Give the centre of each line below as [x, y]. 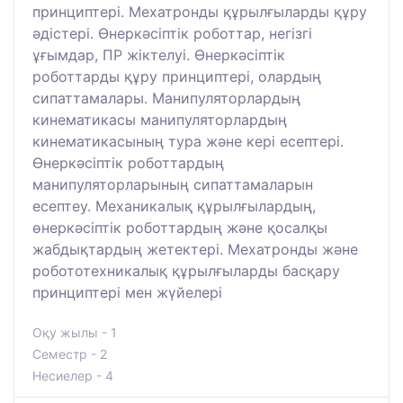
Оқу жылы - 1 [75, 333]
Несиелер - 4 [73, 376]
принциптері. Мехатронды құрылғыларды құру [200, 12]
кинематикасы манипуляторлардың [160, 120]
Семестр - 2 [70, 354]
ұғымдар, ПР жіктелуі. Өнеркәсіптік [159, 55]
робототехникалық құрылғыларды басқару [186, 271]
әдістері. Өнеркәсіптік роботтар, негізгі [172, 34]
